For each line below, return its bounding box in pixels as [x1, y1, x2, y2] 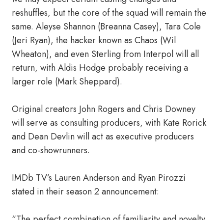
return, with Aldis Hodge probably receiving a [12, 61, 188, 74]
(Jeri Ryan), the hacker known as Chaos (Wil [12, 34, 176, 47]
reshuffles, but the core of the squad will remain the [12, 6, 206, 19]
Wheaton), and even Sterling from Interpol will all [12, 48, 199, 60]
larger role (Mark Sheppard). [12, 75, 122, 88]
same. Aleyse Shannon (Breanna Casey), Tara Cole [12, 20, 201, 33]
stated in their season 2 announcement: [12, 185, 159, 198]
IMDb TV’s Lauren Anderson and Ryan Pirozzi [12, 171, 186, 184]
